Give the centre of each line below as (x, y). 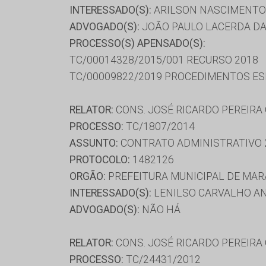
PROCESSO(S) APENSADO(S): (137, 43)
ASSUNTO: (94, 143)
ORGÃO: (88, 176)
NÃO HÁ (160, 209)
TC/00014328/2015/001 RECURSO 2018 (164, 60)
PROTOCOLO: (100, 159)
